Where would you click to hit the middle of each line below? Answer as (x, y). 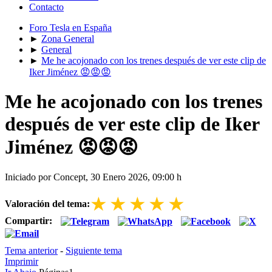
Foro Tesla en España (70, 28)
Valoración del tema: (47, 203)
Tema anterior (31, 250)
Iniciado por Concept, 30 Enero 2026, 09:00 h (93, 177)
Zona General (68, 39)
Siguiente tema (94, 250)
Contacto (46, 7)
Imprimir (22, 261)
